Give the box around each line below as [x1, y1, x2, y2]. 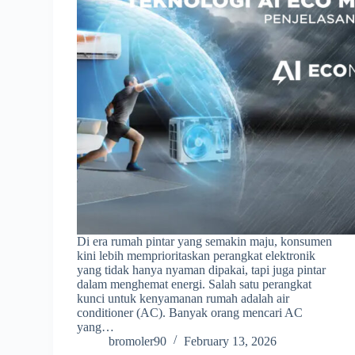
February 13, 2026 [184, 334, 277, 348]
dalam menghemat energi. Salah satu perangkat [77, 277, 312, 291]
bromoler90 [109, 334, 167, 348]
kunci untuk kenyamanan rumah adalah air [77, 291, 290, 305]
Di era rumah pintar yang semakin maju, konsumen [77, 234, 333, 248]
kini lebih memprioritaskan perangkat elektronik [77, 248, 316, 262]
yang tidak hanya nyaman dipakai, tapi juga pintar [77, 262, 326, 277]
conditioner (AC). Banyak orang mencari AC [77, 305, 303, 319]
